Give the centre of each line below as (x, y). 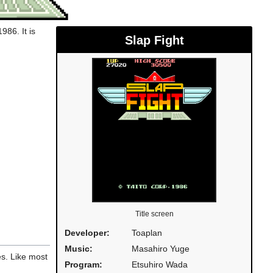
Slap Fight (154, 41)
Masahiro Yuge (161, 249)
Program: (83, 265)
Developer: (87, 233)
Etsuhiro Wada (160, 265)
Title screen (154, 214)
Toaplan (147, 233)
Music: (79, 249)
